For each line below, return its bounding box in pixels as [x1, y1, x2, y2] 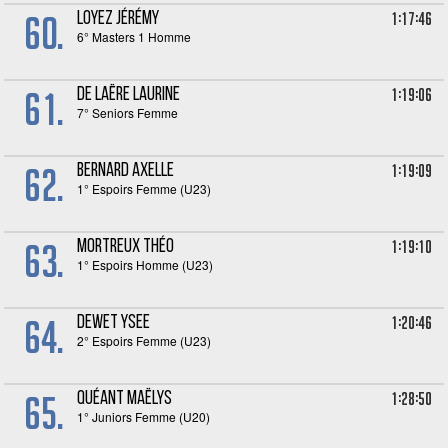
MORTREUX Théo [77, 238, 175, 257]
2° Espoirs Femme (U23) [77, 332, 212, 349]
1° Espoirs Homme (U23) [77, 256, 214, 273]
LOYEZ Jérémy [77, 10, 160, 29]
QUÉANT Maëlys [77, 390, 173, 409]
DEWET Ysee [77, 314, 151, 333]
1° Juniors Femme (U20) [77, 408, 211, 425]
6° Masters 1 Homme [77, 28, 192, 45]
